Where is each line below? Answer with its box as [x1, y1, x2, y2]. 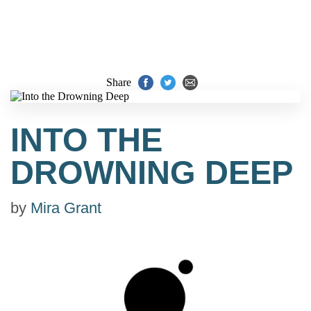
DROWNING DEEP [10, 154, 293, 191]
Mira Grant [31, 199, 101, 217]
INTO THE [10, 121, 162, 158]
